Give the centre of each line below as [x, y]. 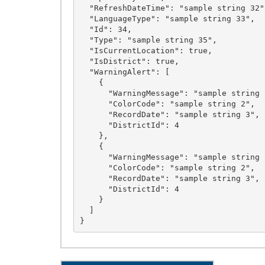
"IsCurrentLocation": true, [84, 50]
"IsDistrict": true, [84, 61]
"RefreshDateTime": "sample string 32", [84, 8]
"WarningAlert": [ [84, 72]
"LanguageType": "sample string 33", [84, 18]
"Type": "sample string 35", [84, 40]
